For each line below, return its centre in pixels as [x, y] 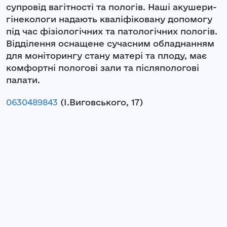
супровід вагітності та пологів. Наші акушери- [111, 7]
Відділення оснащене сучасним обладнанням [110, 44]
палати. [23, 80]
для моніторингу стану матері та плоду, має [106, 56]
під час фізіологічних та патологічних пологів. [112, 31]
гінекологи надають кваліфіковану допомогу [109, 19]
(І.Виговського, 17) [100, 102]
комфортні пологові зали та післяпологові [103, 68]
